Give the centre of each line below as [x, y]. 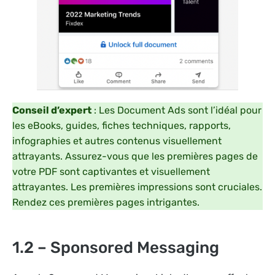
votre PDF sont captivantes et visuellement [111, 172]
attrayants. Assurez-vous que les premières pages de [135, 157]
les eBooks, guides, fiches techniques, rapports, [122, 126]
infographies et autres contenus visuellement [117, 141]
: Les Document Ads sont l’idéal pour [176, 110]
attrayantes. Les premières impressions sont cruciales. [137, 187]
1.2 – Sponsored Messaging [116, 247]
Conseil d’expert [52, 110]
